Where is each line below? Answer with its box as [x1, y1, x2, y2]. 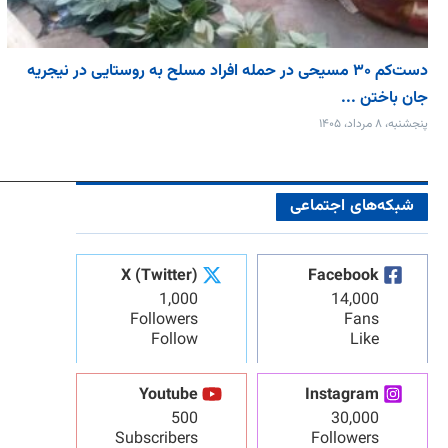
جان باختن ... [341, 85, 428, 111]
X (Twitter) [120, 263, 198, 289]
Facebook [308, 263, 379, 289]
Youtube [138, 382, 198, 408]
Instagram [305, 382, 379, 408]
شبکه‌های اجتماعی [290, 193, 414, 219]
